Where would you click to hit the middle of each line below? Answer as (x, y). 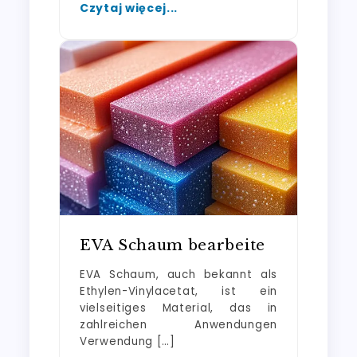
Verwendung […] (127, 341)
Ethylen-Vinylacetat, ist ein (178, 291)
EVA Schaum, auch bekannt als (178, 274)
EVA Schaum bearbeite (173, 245)
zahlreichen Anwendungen (178, 324)
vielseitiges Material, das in (178, 308)
